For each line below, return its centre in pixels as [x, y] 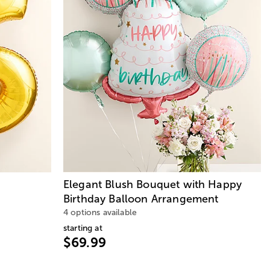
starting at [83, 228]
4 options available [100, 213]
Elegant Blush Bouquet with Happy [153, 185]
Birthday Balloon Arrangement [141, 199]
